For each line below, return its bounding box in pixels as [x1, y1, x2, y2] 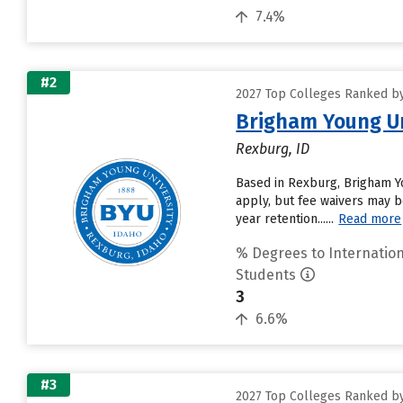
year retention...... [236, 211, 335, 227]
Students [236, 266, 297, 283]
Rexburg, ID [236, 140, 310, 157]
